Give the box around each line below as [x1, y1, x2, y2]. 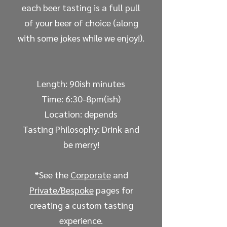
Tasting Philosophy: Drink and [23, 123, 139, 135]
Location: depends [45, 108, 118, 120]
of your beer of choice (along [24, 17, 138, 29]
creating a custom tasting [29, 199, 133, 211]
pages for [93, 184, 133, 196]
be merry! [63, 138, 99, 150]
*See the [34, 169, 70, 181]
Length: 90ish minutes [37, 78, 125, 90]
